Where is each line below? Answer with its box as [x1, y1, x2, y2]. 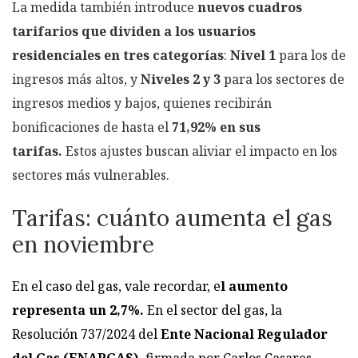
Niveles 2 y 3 [141, 70, 224, 88]
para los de [276, 46, 346, 64]
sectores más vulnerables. [12, 165, 169, 184]
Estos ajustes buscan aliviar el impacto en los [66, 141, 337, 160]
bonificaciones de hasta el [12, 117, 172, 136]
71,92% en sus [172, 117, 261, 136]
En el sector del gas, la [144, 301, 282, 320]
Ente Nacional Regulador [161, 325, 328, 344]
